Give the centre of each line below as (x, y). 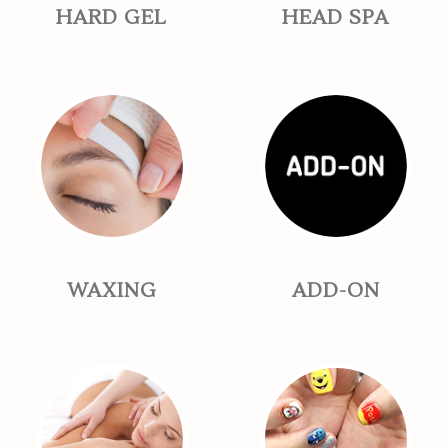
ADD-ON (335, 291)
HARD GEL (112, 18)
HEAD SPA (336, 18)
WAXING (111, 291)
